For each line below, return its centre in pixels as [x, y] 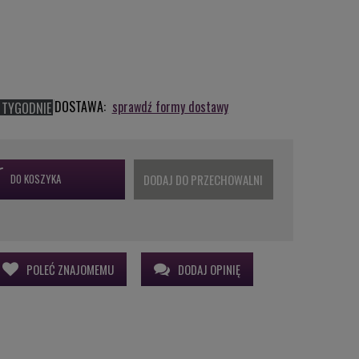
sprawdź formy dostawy [170, 107]
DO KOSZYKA [35, 179]
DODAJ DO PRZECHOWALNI [204, 180]
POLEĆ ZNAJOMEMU [70, 270]
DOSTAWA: [80, 107]
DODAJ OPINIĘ [209, 270]
